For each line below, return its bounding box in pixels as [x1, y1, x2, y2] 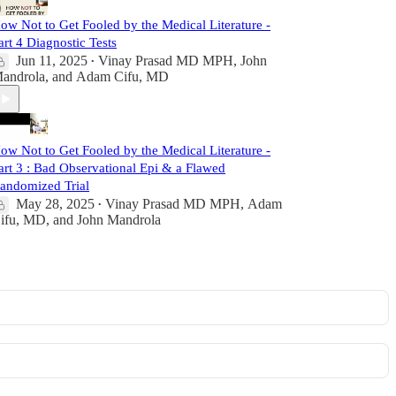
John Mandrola [77, 212, 161, 228]
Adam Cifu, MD [76, 69, 169, 85]
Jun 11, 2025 [16, 53, 88, 69]
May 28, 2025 [16, 196, 95, 212]
